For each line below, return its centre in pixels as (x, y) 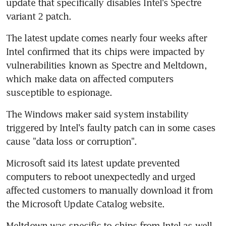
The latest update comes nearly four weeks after (106, 38)
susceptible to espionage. (59, 92)
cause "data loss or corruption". (72, 141)
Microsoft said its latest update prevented (93, 163)
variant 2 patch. (39, 16)
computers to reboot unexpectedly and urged (101, 176)
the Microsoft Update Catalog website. (85, 204)
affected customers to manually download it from (109, 190)
